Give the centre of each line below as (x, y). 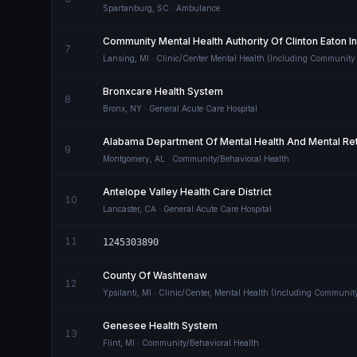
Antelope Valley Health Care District (187, 192)
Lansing (119, 58)
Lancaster (121, 209)
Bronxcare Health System (163, 91)
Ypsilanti (120, 292)
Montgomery (126, 159)
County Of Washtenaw (155, 275)
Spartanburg (127, 8)
